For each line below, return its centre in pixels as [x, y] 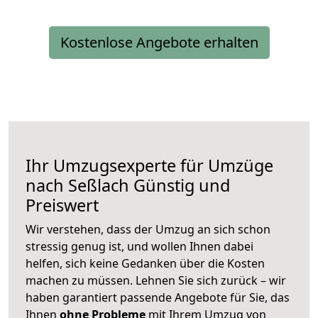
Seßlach [99, 186]
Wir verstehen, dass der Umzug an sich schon [148, 230]
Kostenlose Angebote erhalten [159, 43]
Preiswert [62, 205]
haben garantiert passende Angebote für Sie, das [158, 298]
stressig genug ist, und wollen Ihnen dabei [139, 247]
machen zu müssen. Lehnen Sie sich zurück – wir [156, 281]
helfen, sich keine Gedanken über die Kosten [145, 264]
